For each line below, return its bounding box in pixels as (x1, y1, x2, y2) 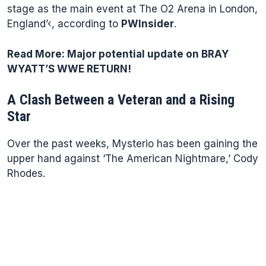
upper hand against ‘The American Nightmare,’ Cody (7, 153, 258, 164)
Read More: (7, 47, 65, 60)
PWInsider (121, 18, 174, 30)
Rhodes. (7, 167, 45, 179)
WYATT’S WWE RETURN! (7, 62, 131, 75)
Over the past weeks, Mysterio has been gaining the (7, 138, 258, 150)
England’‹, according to (7, 18, 121, 30)
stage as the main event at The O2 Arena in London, (7, 3, 258, 15)
